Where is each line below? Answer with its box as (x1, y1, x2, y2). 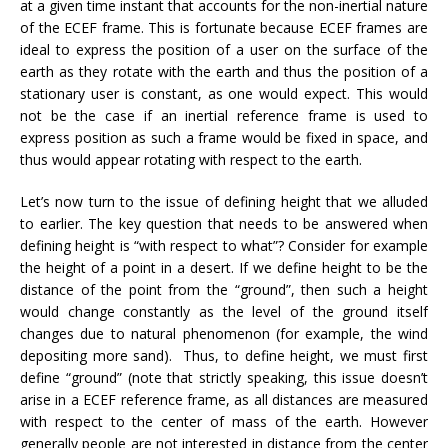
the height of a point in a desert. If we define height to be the (20, 257, 428, 277)
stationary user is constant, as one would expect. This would (20, 83, 428, 103)
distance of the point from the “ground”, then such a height (20, 279, 428, 299)
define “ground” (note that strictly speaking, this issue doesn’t (20, 367, 428, 387)
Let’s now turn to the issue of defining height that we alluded (20, 191, 428, 211)
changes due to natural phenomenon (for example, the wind (20, 323, 428, 343)
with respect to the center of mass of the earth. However (20, 411, 428, 431)
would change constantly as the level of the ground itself (20, 301, 428, 321)
